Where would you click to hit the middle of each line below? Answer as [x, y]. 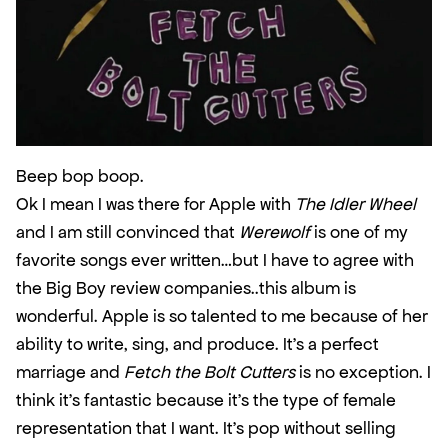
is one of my [359, 231]
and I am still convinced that [127, 231]
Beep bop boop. [80, 175]
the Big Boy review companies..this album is [186, 287]
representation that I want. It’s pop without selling [206, 427]
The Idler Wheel [355, 203]
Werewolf [274, 231]
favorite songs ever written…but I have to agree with [215, 259]
